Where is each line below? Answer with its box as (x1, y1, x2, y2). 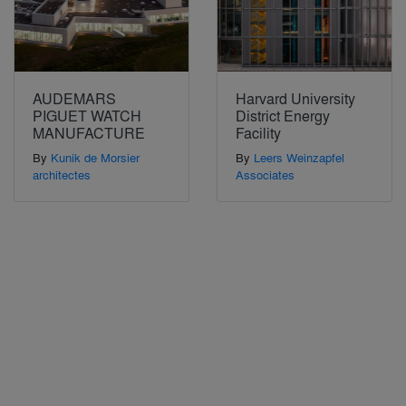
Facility (236, 122, 281, 144)
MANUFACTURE (33, 122, 145, 144)
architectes (33, 166, 91, 184)
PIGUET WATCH (33, 105, 141, 127)
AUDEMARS (33, 88, 116, 110)
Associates (236, 166, 295, 184)
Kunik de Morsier (51, 149, 140, 167)
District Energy (236, 105, 330, 127)
